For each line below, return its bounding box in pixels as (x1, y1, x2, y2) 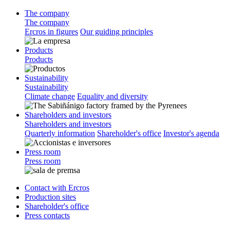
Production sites (25, 192, 76, 201)
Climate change (25, 91, 75, 101)
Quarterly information (25, 128, 95, 138)
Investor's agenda (163, 128, 219, 138)
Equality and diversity (77, 91, 148, 101)
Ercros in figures (25, 27, 78, 36)
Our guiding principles (80, 27, 153, 36)
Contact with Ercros (25, 183, 89, 192)
